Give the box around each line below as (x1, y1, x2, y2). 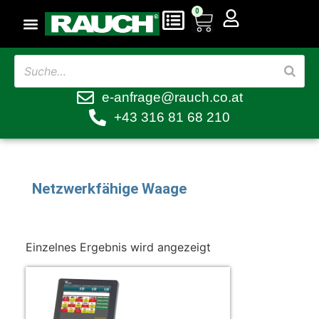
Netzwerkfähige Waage (31, 180, 187, 197)
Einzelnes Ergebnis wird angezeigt (25, 240, 211, 254)
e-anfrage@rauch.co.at (101, 90, 243, 105)
